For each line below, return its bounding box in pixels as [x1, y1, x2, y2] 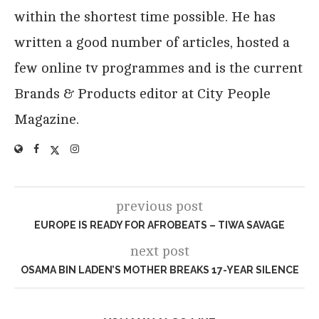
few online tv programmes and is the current [14, 60, 303, 77]
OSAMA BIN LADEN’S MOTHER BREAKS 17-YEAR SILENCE [20, 264, 299, 276]
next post [130, 243, 189, 260]
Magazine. [14, 111, 79, 128]
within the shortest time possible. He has [14, 9, 276, 26]
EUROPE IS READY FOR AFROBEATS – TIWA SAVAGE [34, 219, 285, 231]
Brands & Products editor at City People [14, 85, 271, 103]
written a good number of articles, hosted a [14, 34, 290, 51]
